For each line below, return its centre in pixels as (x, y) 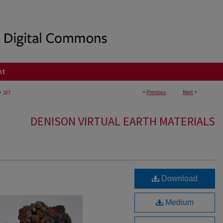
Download (178, 178)
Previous (156, 92)
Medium (178, 202)
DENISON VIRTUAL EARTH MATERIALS (123, 121)
